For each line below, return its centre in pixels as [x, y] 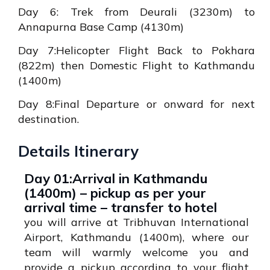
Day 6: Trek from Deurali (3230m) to [137, 12]
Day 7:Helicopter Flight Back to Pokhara [137, 51]
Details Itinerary [79, 151]
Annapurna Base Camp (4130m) [101, 27]
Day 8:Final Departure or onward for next [137, 104]
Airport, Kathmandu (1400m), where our [137, 237]
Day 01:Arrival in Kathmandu [116, 179]
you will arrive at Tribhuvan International [137, 222]
